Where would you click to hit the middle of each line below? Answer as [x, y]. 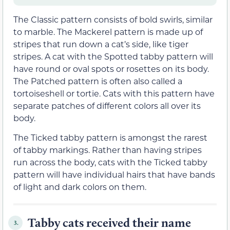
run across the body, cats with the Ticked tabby [110, 162]
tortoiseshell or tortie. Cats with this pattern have [114, 93]
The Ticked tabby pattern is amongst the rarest [110, 138]
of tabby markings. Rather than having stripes [108, 150]
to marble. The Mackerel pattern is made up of [108, 32]
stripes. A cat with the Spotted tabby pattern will [113, 56]
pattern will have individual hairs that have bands [114, 175]
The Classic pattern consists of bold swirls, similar [113, 20]
